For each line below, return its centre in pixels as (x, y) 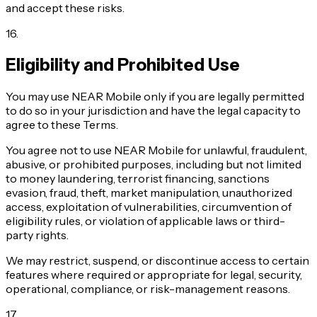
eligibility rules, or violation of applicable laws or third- (145, 220)
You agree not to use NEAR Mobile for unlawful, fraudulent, (156, 150)
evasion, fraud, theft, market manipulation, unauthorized (149, 192)
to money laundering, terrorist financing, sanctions (138, 178)
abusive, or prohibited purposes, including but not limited (154, 164)
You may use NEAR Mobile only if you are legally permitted (155, 96)
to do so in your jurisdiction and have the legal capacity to (153, 110)
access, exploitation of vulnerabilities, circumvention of (149, 206)
